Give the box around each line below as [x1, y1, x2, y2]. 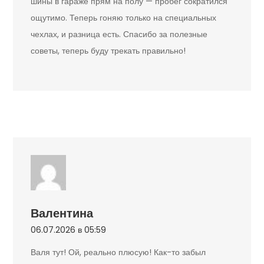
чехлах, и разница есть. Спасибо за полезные [31, 28, 208, 41]
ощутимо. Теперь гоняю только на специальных [31, 12, 217, 24]
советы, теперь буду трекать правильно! [31, 45, 186, 57]
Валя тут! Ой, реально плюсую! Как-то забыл [31, 246, 206, 259]
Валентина [31, 205, 94, 222]
